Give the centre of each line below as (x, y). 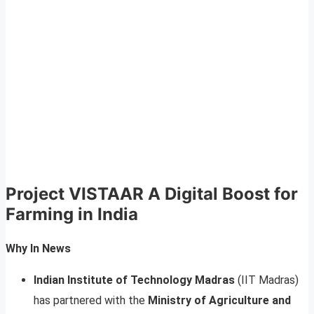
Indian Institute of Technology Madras (134, 280)
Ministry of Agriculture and (219, 300)
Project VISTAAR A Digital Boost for (152, 194)
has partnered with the (91, 300)
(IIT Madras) (267, 280)
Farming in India (72, 214)
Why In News (38, 248)
